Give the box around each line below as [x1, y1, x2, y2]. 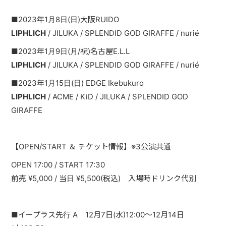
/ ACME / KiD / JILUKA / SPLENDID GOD [46, 92, 189, 101]
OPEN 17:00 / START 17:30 [11, 160, 105, 169]
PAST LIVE [23, 2, 60, 12]
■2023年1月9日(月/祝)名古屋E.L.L [11, 46, 130, 56]
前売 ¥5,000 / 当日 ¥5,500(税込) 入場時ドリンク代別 [11, 174, 197, 183]
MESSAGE [23, 72, 59, 81]
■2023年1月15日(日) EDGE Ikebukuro [11, 78, 144, 88]
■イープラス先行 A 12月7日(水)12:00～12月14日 [11, 210, 185, 219]
